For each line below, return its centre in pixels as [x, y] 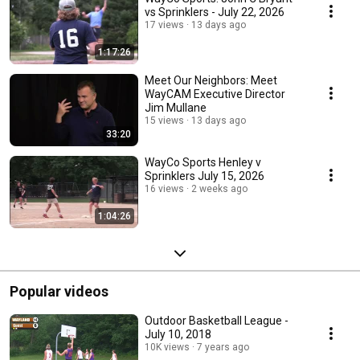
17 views [164, 25]
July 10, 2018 [178, 335]
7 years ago [223, 348]
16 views [164, 189]
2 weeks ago [219, 189]
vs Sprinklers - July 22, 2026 [215, 12]
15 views [164, 121]
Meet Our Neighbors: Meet [211, 81]
